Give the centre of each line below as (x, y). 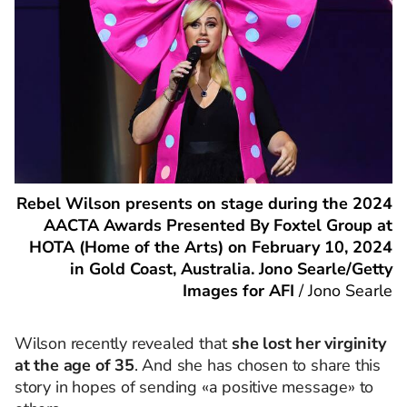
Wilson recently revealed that (123, 343)
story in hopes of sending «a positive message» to (194, 387)
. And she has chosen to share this (258, 365)
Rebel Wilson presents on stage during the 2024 (204, 203)
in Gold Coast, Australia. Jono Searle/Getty (231, 268)
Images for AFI (238, 290)
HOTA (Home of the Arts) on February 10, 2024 (211, 247)
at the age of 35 (74, 365)
